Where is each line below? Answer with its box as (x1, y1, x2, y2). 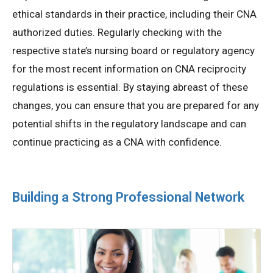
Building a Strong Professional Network (12, 190, 244, 205)
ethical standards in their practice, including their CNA (12, 8, 257, 21)
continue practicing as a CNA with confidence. (12, 136, 222, 149)
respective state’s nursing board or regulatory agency (12, 44, 255, 57)
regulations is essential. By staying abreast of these (12, 81, 248, 94)
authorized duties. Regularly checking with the (12, 26, 222, 39)
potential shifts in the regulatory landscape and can (12, 118, 246, 130)
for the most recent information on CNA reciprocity (12, 63, 246, 76)
